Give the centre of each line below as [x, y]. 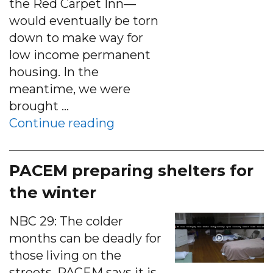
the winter [53, 192]
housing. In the [54, 72]
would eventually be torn [84, 20]
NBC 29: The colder [66, 221]
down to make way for [76, 37]
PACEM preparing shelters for [131, 170]
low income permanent [80, 55]
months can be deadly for [85, 238]
